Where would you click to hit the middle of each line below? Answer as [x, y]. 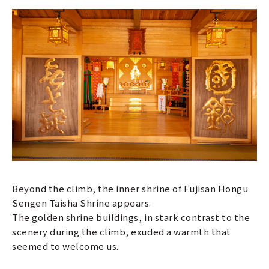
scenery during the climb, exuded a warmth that [122, 232]
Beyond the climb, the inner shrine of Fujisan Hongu [130, 189]
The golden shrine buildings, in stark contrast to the [131, 217]
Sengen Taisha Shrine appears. [82, 203]
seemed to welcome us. [65, 246]
